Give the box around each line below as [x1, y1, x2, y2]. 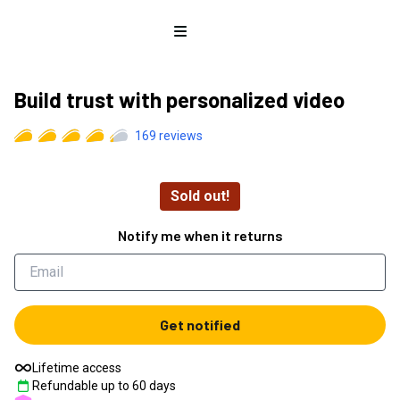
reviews [155, 129, 203, 143]
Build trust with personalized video [14, 87, 345, 112]
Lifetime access [32, 361, 121, 375]
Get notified [160, 316, 240, 333]
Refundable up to [32, 379, 132, 393]
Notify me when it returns [117, 227, 283, 244]
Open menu [171, 22, 241, 39]
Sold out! [171, 187, 229, 204]
